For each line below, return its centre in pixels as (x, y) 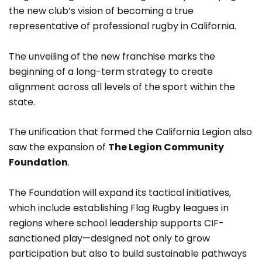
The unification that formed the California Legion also (130, 132)
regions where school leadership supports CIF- (116, 223)
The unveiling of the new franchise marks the (112, 56)
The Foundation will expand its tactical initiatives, (120, 192)
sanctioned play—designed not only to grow (109, 238)
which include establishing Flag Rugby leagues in (119, 208)
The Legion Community (166, 147)
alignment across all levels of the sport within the (122, 87)
